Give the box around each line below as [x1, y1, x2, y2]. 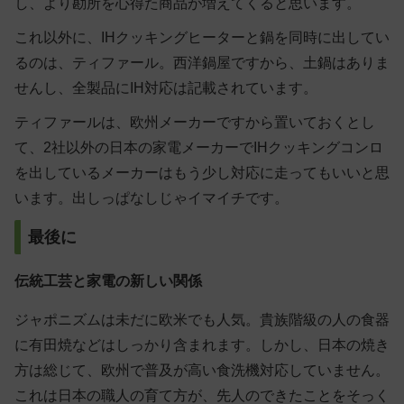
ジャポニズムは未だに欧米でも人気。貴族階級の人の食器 [14, 312, 390, 328]
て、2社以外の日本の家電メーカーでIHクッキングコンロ [14, 140, 383, 156]
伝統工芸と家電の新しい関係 [14, 272, 202, 289]
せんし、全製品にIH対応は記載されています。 [14, 80, 317, 96]
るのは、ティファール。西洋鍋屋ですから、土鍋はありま [14, 55, 390, 71]
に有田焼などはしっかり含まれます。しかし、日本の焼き [14, 337, 390, 353]
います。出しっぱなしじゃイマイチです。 [14, 190, 289, 207]
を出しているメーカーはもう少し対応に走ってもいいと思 [14, 165, 390, 181]
